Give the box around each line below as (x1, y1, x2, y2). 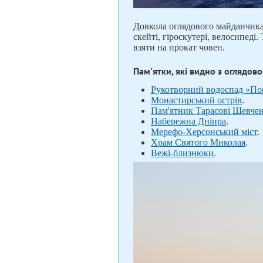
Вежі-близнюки (151, 148, 214, 159)
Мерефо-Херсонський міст (151, 127, 257, 137)
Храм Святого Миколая (151, 137, 245, 148)
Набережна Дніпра (151, 116, 226, 127)
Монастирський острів (151, 95, 242, 106)
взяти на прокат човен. (133, 42, 227, 53)
